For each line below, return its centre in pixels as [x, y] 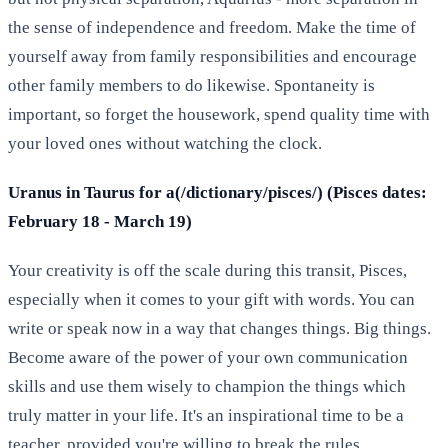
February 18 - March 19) [100, 221]
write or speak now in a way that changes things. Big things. [219, 328]
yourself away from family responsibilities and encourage [212, 56]
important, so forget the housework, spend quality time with [219, 114]
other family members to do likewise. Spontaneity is [191, 85]
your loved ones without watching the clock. [165, 143]
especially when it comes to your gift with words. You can [211, 299]
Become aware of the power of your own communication [208, 357]
